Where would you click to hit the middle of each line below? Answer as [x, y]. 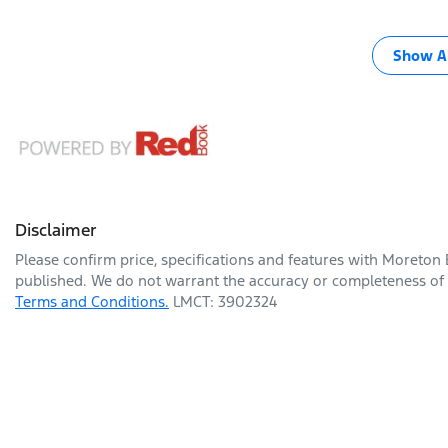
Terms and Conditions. [92, 301]
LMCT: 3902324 [225, 301]
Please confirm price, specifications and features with [198, 259]
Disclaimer [56, 229]
